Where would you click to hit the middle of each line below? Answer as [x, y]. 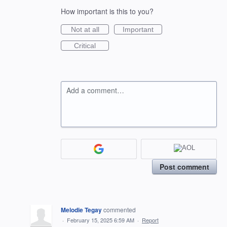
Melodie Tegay [81, 210]
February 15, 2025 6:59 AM [101, 220]
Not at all [85, 29]
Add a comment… [95, 90]
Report [150, 220]
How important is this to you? [107, 11]
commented [120, 209]
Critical [85, 46]
